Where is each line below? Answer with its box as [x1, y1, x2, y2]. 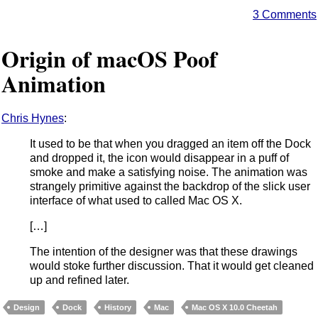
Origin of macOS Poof [1, 42, 217, 76]
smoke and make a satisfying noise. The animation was [30, 165, 307, 178]
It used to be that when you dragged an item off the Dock [30, 137, 311, 150]
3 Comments [253, 9, 317, 21]
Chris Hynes [1, 111, 64, 124]
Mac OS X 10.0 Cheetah [192, 302, 278, 312]
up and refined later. [30, 273, 129, 286]
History [104, 302, 131, 312]
